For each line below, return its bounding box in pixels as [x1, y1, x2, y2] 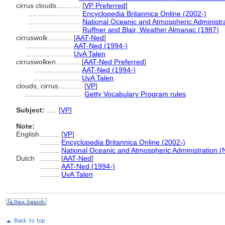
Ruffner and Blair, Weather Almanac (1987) [82, 26, 219, 34]
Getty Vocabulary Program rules [84, 90, 186, 98]
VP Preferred [84, 2, 126, 10]
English [16, 130, 39, 138]
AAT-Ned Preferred [84, 58, 144, 66]
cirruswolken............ [16, 58, 82, 66]
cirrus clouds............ [16, 2, 82, 10]
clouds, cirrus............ [16, 82, 84, 90]
